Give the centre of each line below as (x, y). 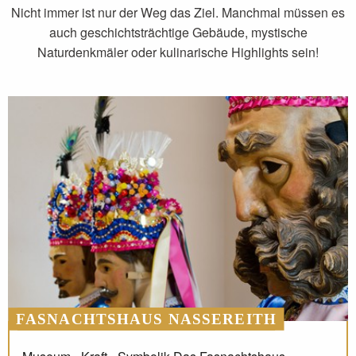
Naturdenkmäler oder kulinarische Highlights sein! (178, 52)
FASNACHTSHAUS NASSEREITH (146, 319)
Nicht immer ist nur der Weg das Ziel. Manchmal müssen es (178, 13)
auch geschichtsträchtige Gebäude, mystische (178, 33)
